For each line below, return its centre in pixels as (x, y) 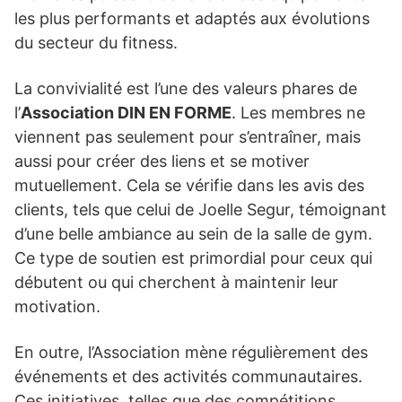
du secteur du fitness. (96, 42)
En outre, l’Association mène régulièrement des (191, 352)
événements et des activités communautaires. (188, 376)
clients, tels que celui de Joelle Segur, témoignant (201, 209)
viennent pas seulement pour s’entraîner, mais (188, 136)
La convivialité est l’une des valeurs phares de (186, 88)
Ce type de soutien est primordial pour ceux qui (193, 258)
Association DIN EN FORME (126, 112)
